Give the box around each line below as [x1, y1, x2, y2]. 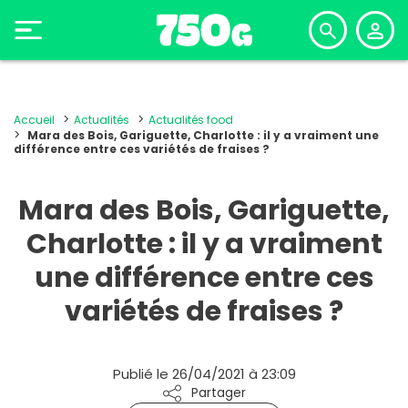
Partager [191, 384, 246, 402]
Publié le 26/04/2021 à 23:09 [112, 364, 296, 383]
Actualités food [148, 112, 233, 127]
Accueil [14, 112, 55, 127]
